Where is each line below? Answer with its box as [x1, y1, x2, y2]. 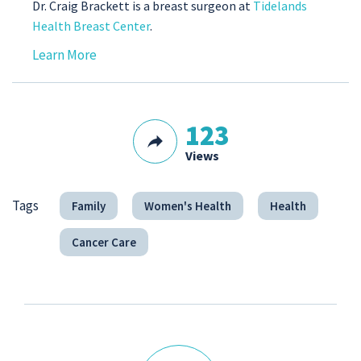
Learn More [32, 46, 97, 64]
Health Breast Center [32, 18, 150, 35]
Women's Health [143, 198, 231, 214]
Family [71, 198, 106, 214]
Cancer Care [71, 234, 136, 251]
